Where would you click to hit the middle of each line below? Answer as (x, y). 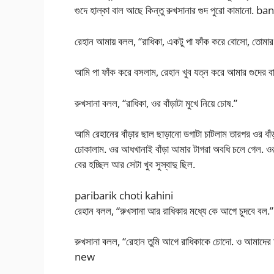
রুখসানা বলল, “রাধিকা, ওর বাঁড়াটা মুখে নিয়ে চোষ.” (156, 103)
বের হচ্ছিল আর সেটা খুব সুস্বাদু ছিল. (135, 165)
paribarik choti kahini (124, 195)
